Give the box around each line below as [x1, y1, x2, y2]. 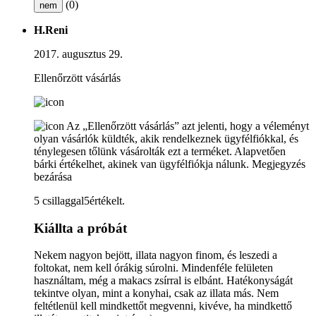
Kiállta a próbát [34, 220, 127, 236]
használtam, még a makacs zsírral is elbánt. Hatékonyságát [34, 274, 293, 287]
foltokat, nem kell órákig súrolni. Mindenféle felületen [34, 262, 273, 274]
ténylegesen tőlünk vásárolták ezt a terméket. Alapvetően [34, 145, 286, 157]
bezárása [34, 170, 72, 183]
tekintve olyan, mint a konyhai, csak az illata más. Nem [34, 287, 279, 300]
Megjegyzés [252, 157, 305, 170]
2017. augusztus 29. [34, 47, 123, 60]
